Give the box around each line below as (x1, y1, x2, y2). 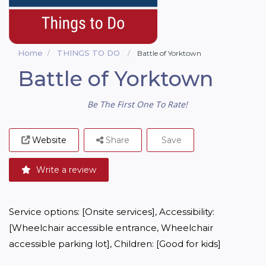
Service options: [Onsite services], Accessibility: (9, 206, 214, 217)
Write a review (34, 164, 96, 175)
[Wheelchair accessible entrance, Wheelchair (9, 222, 213, 233)
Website (32, 135, 66, 145)
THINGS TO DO (57, 48, 120, 58)
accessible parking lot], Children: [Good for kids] (9, 238, 221, 249)
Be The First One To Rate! (87, 99, 188, 110)
